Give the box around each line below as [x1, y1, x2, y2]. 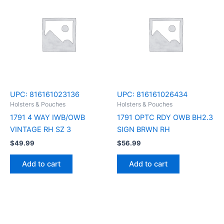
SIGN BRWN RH [117, 124, 170, 134]
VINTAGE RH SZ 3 [10, 124, 71, 134]
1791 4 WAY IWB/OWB [10, 112, 85, 122]
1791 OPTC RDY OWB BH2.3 [117, 112, 213, 122]
